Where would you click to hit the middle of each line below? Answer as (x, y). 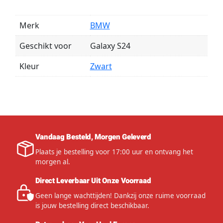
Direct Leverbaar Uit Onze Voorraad (93, 180)
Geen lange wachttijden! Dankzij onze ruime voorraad (120, 195)
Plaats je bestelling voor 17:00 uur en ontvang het (114, 152)
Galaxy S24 (110, 46)
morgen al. (53, 162)
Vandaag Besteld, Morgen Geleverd (93, 137)
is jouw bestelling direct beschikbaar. (92, 205)
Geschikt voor (45, 46)
